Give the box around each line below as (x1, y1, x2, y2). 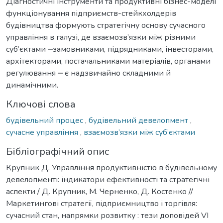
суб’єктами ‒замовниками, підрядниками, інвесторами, (6, 43, 214, 55)
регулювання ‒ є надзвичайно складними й (6, 67, 171, 79)
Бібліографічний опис (6, 144, 109, 158)
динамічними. (6, 79, 58, 91)
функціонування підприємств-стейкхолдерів (6, 7, 176, 19)
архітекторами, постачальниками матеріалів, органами (6, 55, 211, 67)
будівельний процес (6, 114, 85, 126)
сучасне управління (6, 126, 80, 138)
